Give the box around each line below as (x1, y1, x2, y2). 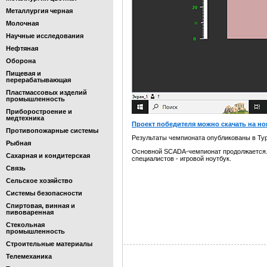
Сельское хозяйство (6, 177, 73, 184)
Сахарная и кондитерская (6, 152, 90, 159)
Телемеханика (6, 253, 52, 260)
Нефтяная (6, 45, 38, 52)
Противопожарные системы (6, 127, 98, 134)
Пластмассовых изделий (6, 89, 87, 96)
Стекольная (6, 221, 45, 228)
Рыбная (6, 139, 31, 147)
